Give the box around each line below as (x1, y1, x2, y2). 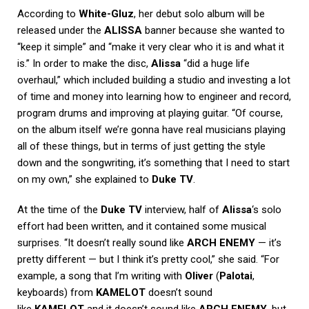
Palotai (219, 269, 252, 282)
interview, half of (142, 203, 222, 216)
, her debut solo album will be (134, 7, 265, 20)
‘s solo (252, 203, 281, 216)
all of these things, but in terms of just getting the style (17, 139, 266, 152)
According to (17, 7, 79, 20)
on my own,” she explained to (17, 172, 152, 186)
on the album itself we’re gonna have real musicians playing (17, 123, 286, 136)
